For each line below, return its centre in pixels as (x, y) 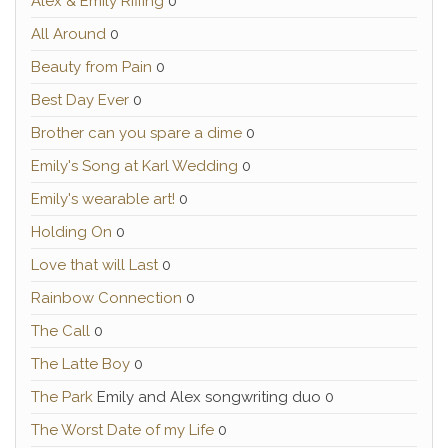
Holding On (71, 232)
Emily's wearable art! (103, 199)
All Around (68, 34)
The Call (60, 331)
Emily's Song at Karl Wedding (134, 166)
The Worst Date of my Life (122, 430)
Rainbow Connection (106, 298)
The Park (62, 397)
